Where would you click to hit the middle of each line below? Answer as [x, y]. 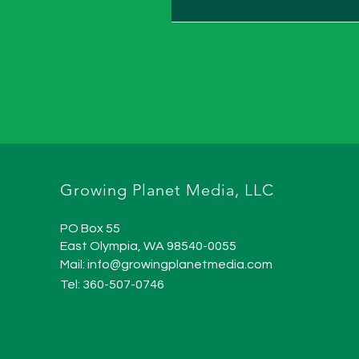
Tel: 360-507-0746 [112, 284]
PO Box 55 [90, 228]
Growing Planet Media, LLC [167, 190]
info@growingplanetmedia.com [179, 264]
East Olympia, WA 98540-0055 [148, 246]
